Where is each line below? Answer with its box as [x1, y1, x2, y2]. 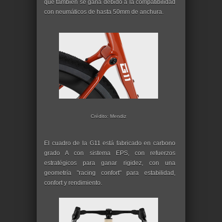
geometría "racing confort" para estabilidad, [44, 169, 175, 176]
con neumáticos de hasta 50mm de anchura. [44, 8, 165, 15]
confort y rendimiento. [44, 179, 102, 186]
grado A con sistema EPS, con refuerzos [44, 150, 175, 157]
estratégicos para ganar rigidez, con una [44, 160, 175, 166]
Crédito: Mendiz [91, 113, 126, 119]
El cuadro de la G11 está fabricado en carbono [44, 140, 175, 147]
